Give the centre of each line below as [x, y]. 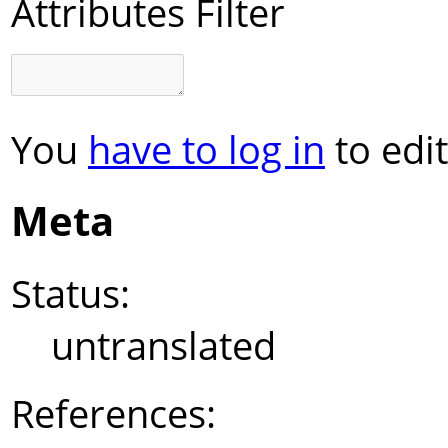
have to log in [206, 148]
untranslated [163, 345]
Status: [70, 293]
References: [113, 413]
